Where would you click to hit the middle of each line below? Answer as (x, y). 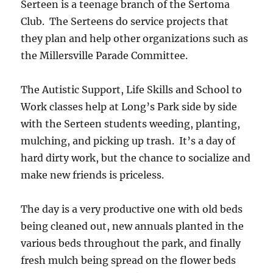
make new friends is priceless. (93, 175)
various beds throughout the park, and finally (131, 243)
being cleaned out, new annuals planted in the (133, 226)
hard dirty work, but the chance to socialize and (136, 158)
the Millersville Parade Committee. (105, 55)
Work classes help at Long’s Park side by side (129, 107)
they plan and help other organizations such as (135, 38)
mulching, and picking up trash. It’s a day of (128, 141)
